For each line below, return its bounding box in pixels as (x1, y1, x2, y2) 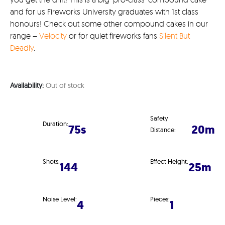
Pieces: (150, 195, 170, 203)
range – (10, 30, 39, 41)
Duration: (43, 120, 68, 128)
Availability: (10, 81, 46, 90)
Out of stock (46, 81, 84, 90)
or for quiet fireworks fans (67, 30, 159, 41)
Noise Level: (43, 195, 77, 203)
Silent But (159, 30, 190, 41)
